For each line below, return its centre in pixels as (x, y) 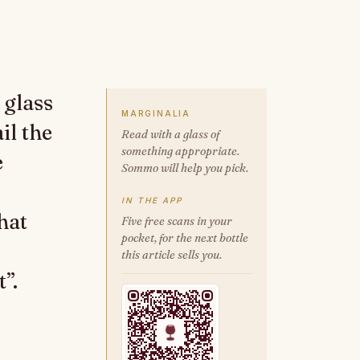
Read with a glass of (170, 134)
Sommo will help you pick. (185, 168)
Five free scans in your (177, 221)
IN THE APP (152, 200)
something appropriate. (180, 151)
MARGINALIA (156, 113)
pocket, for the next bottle (185, 238)
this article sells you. (172, 255)
